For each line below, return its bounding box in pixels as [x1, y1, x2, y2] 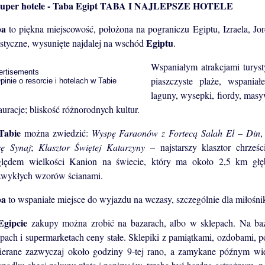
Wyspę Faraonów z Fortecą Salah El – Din [91, 127, 260, 140]
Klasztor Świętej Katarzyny [38, 141, 146, 154]
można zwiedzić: [20, 127, 92, 140]
